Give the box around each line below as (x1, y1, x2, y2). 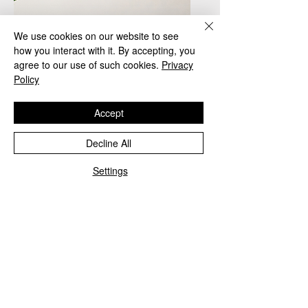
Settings (92, 164, 128, 177)
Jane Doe (38, 187, 81, 203)
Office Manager (40, 206, 104, 217)
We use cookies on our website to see (14, 29, 179, 43)
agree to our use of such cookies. (14, 58, 159, 71)
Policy (14, 72, 39, 86)
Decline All (86, 136, 131, 150)
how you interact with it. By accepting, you (14, 43, 195, 57)
